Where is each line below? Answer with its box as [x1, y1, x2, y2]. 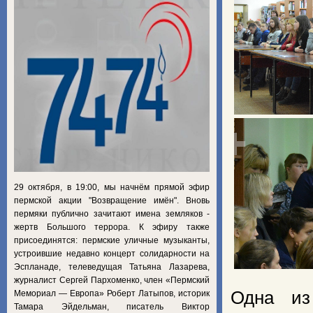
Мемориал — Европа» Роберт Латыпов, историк [14, 288, 210, 298]
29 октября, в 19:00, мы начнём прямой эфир [14, 182, 210, 192]
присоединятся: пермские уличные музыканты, [14, 235, 210, 245]
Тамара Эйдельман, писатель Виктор [14, 301, 210, 312]
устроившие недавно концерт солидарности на [14, 248, 210, 259]
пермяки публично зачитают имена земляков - [14, 208, 210, 219]
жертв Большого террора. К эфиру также [14, 221, 210, 232]
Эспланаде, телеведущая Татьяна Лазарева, [14, 261, 210, 272]
